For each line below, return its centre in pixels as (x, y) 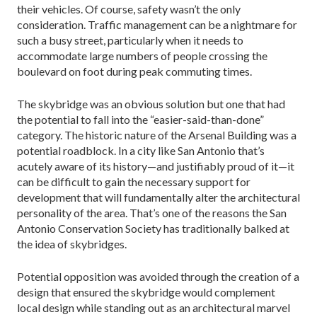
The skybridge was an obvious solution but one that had (151, 103)
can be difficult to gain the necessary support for (134, 181)
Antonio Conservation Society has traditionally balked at (153, 228)
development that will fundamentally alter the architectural (158, 197)
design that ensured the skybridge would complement (146, 292)
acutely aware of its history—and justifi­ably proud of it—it (156, 166)
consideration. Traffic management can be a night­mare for (157, 24)
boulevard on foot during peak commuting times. (134, 71)
